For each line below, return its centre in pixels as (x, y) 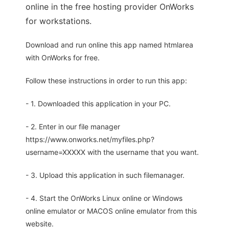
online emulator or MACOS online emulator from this (111, 211)
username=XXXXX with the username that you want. (112, 152)
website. (40, 224)
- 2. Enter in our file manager (73, 127)
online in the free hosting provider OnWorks (110, 7)
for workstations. (59, 21)
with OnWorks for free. (63, 58)
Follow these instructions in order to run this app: (106, 81)
